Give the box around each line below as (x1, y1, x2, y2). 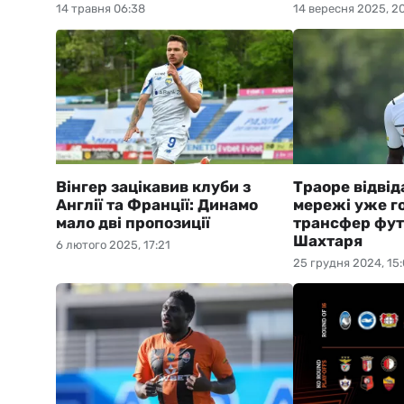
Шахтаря (292, 232, 363, 250)
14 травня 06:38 (56, 2, 145, 15)
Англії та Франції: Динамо (56, 196, 258, 214)
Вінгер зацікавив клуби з (56, 178, 251, 196)
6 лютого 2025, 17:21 (56, 238, 170, 252)
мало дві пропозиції (56, 214, 210, 232)
